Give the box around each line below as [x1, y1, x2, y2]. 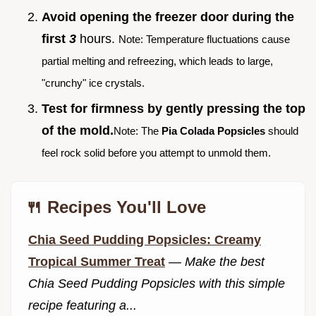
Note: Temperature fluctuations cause [119, 33, 290, 46]
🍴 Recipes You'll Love [25, 197, 206, 217]
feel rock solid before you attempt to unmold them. [42, 146, 271, 159]
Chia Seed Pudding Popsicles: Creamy [28, 232, 261, 247]
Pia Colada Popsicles [162, 124, 265, 137]
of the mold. [42, 123, 114, 138]
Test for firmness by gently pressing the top [42, 101, 305, 116]
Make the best [185, 254, 265, 269]
